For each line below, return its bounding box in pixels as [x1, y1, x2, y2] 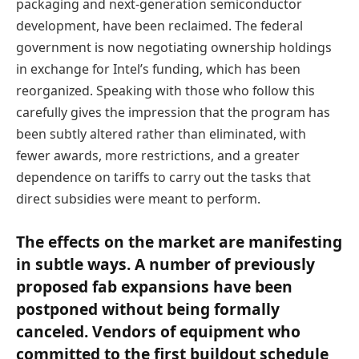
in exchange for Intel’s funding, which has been [16, 60, 301, 79]
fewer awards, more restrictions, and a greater [16, 147, 300, 165]
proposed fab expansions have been [16, 276, 292, 298]
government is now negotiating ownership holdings [16, 38, 332, 57]
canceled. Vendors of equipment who [16, 321, 301, 343]
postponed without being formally [16, 298, 280, 321]
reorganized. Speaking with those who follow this [16, 82, 315, 100]
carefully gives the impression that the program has [16, 103, 330, 122]
